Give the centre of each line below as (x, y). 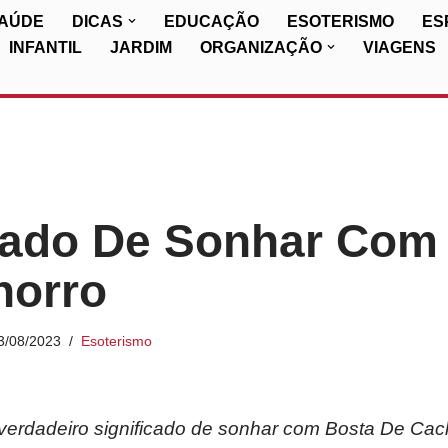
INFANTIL (45, 47)
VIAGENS (399, 47)
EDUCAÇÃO (211, 21)
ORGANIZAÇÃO (261, 47)
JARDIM (141, 47)
